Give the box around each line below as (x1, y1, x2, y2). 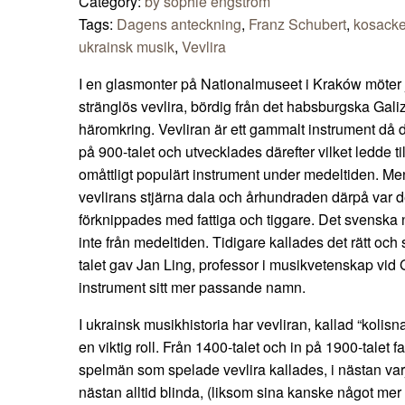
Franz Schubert (249, 14, 346, 35)
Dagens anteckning (117, 14, 241, 35)
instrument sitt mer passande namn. (79, 277, 306, 298)
